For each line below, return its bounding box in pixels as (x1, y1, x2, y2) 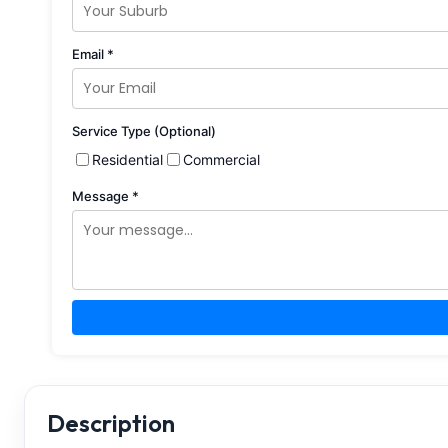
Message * (72, 187, 139, 204)
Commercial (183, 150, 260, 168)
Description (47, 407, 175, 438)
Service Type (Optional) (72, 122, 216, 139)
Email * (72, 45, 114, 62)
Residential (92, 150, 163, 168)
